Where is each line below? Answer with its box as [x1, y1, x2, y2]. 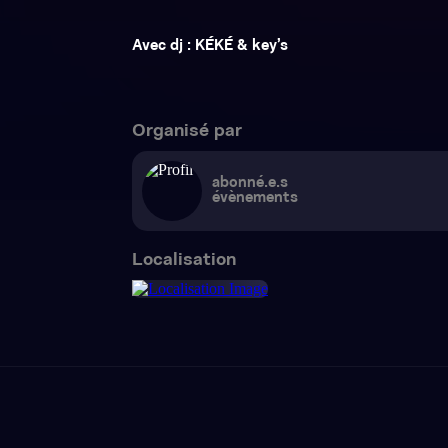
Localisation [132, 251, 236, 270]
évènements [212, 191, 298, 206]
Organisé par [132, 122, 242, 141]
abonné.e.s [212, 176, 288, 191]
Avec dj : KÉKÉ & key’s [132, 39, 288, 54]
